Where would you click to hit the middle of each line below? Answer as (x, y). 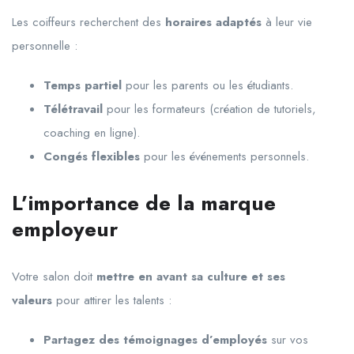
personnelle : (45, 45)
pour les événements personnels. (224, 156)
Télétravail (73, 109)
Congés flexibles (92, 156)
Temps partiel (83, 85)
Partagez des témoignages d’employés (155, 339)
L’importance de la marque (144, 203)
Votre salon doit (54, 276)
